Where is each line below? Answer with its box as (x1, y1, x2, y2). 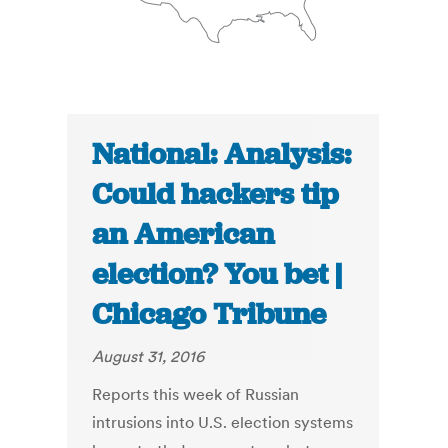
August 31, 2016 (92, 346, 205, 367)
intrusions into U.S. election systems (92, 412, 354, 433)
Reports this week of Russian (92, 384, 300, 405)
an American (92, 215, 275, 254)
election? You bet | (92, 255, 343, 294)
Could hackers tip (92, 175, 339, 214)
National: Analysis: (92, 135, 352, 174)
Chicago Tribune (92, 295, 327, 334)
